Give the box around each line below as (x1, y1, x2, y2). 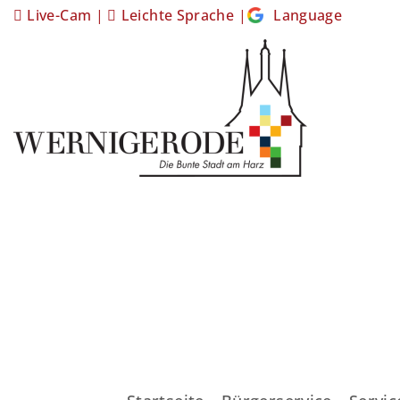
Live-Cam (27, 5, 92, 25)
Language (273, 5, 343, 25)
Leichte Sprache (121, 5, 235, 25)
